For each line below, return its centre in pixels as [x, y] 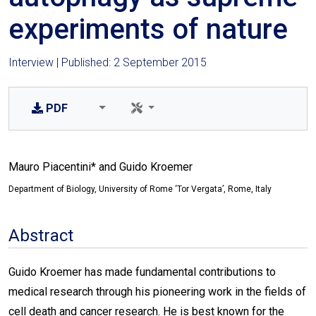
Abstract [41, 236]
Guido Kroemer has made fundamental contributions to [142, 272]
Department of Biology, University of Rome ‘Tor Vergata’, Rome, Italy [140, 189]
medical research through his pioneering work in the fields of [157, 292]
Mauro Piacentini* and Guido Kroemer [101, 167]
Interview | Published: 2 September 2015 [108, 62]
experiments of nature [148, 29]
